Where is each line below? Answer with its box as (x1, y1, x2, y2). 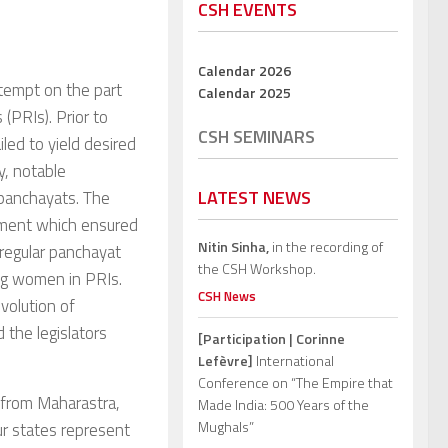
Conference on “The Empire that (198, 372, 393, 394)
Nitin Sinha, (198, 236, 269, 258)
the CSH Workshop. (198, 258, 316, 280)
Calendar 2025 (198, 82, 291, 104)
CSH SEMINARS (198, 123, 315, 151)
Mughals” (198, 416, 254, 438)
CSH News (198, 286, 256, 307)
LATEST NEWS (198, 184, 311, 212)
